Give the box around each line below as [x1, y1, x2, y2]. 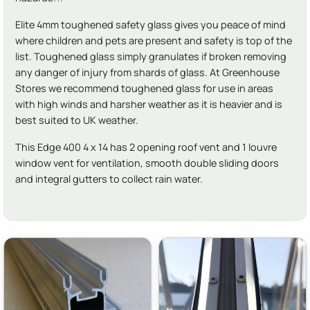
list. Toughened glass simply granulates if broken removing [15, 49, 286, 63]
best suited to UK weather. [15, 113, 138, 127]
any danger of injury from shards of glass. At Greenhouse [15, 65, 280, 79]
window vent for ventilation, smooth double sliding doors [15, 156, 279, 170]
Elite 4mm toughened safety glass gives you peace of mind [15, 17, 286, 31]
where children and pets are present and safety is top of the [15, 33, 292, 47]
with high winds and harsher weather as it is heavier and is [15, 97, 282, 111]
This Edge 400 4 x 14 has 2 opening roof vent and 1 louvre [15, 140, 277, 154]
